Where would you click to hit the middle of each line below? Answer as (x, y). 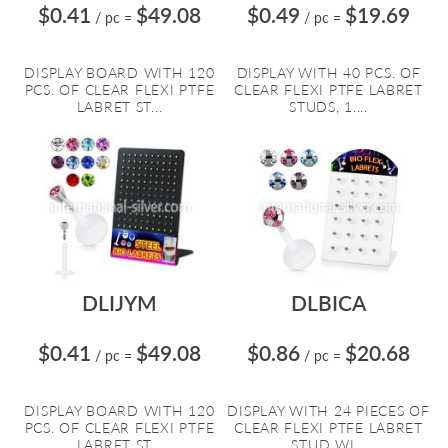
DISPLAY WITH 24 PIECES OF (328, 410)
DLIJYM (119, 302)
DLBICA (328, 302)
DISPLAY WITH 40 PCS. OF (328, 72)
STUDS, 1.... (328, 106)
